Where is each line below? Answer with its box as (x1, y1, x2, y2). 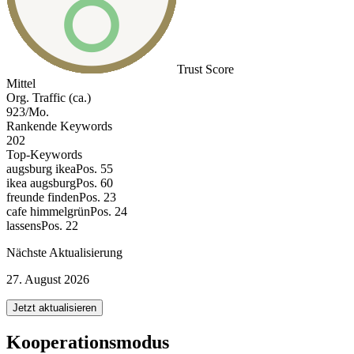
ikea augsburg (6, 176, 76, 190)
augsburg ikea (6, 162, 76, 176)
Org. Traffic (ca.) (6, 91, 91, 105)
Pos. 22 (41, 219, 78, 233)
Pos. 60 (76, 176, 113, 190)
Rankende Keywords (6, 119, 112, 134)
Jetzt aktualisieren (13, 302, 96, 314)
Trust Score (177, 62, 234, 77)
